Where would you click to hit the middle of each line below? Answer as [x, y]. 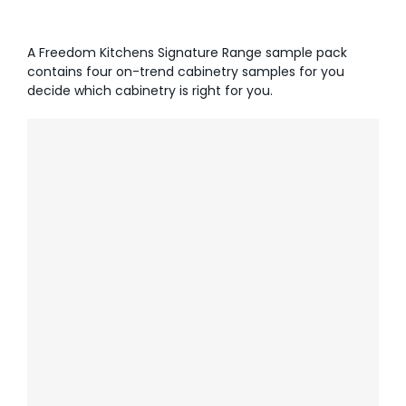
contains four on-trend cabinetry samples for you [186, 71]
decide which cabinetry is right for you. [150, 90]
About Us [49, 121]
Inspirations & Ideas [85, 78]
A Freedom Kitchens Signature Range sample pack [187, 52]
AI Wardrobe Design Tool [101, 36]
